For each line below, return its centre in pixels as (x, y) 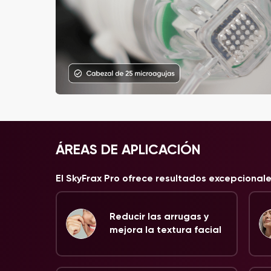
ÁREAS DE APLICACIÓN (128, 149)
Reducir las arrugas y (159, 216)
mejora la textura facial (165, 230)
